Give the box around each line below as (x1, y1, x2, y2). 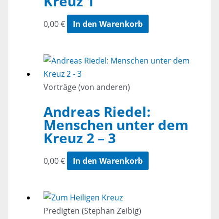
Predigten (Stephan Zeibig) (43, 205, 141, 217)
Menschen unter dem (43, 115, 189, 134)
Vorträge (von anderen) (43, 82, 130, 93)
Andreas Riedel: (43, 102, 151, 121)
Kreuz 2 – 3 (43, 129, 116, 148)
